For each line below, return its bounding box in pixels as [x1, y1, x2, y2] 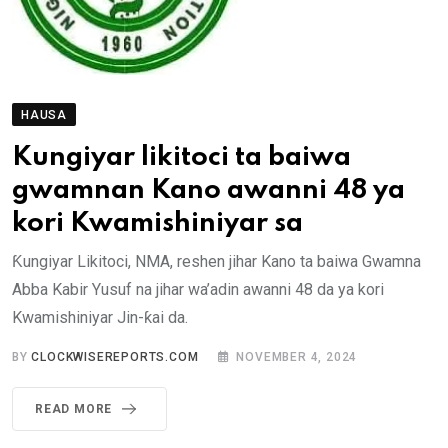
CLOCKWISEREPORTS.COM [31, 349, 199, 364]
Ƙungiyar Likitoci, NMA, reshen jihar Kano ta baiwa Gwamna [12, 251, 421, 271]
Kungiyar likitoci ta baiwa [12, 143, 351, 171]
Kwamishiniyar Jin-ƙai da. [12, 307, 188, 327]
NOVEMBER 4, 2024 [236, 349, 358, 364]
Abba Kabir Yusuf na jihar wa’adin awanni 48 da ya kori [12, 279, 384, 299]
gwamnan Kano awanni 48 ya [12, 176, 405, 204]
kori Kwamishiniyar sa [12, 209, 303, 237]
